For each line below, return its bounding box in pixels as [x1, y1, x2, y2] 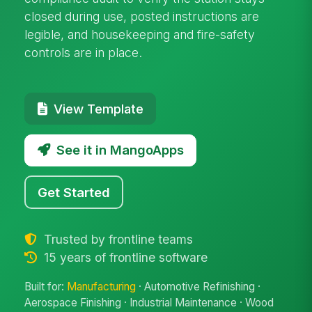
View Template [53, 100, 143, 116]
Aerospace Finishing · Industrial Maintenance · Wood [24, 296, 274, 310]
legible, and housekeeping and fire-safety [24, 26, 256, 42]
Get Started [38, 184, 111, 200]
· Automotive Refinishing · [136, 280, 261, 294]
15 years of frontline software [40, 249, 208, 265]
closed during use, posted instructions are [24, 8, 260, 24]
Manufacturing [67, 280, 136, 294]
